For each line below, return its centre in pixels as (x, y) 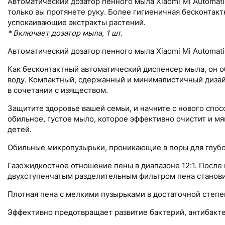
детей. (20, 129)
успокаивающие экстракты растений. (77, 22)
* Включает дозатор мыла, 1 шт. (65, 33)
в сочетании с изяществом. (58, 90)
